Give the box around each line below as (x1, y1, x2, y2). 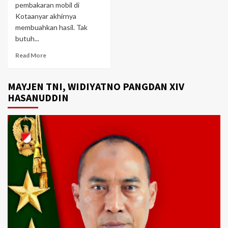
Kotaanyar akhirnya (15, 12, 76, 21)
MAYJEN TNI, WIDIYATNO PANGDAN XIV (8, 80, 184, 93)
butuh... (15, 34, 39, 43)
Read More (15, 51, 46, 60)
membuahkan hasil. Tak (15, 23, 88, 32)
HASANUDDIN (8, 91, 69, 104)
